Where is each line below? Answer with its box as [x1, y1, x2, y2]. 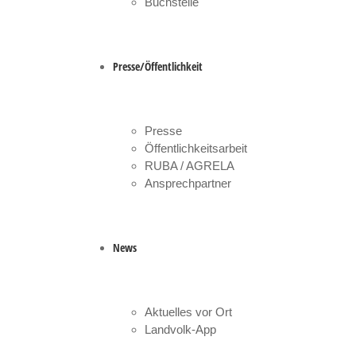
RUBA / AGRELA [145, 159, 234, 172]
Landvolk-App [145, 323, 216, 336]
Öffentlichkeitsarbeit [145, 141, 247, 155]
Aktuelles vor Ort [145, 305, 232, 319]
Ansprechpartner [145, 176, 231, 190]
